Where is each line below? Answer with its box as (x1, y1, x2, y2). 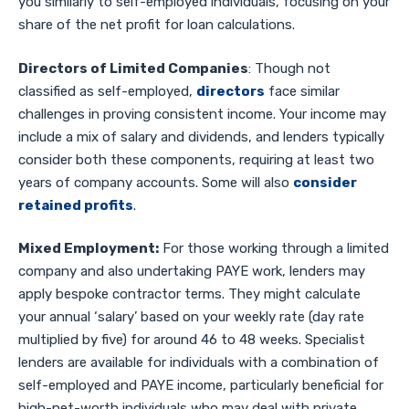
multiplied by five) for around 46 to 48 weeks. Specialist (18, 331, 365, 349)
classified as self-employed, (18, 82, 196, 100)
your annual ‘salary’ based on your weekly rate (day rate (18, 309, 364, 326)
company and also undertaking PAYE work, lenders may (18, 263, 365, 280)
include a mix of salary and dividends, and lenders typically (18, 128, 384, 145)
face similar (268, 82, 340, 100)
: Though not (248, 59, 330, 77)
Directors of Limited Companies (18, 59, 248, 77)
